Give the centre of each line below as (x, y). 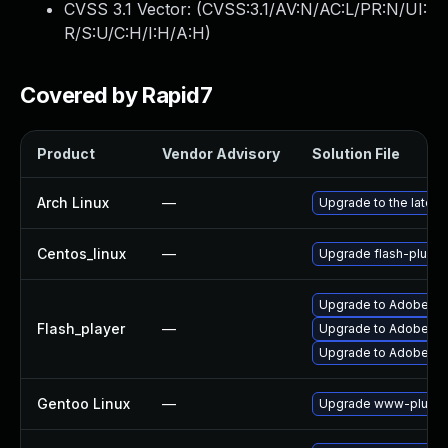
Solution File (356, 153)
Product (66, 153)
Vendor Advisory (221, 153)
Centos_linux (81, 253)
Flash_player (81, 328)
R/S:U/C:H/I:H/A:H (134, 33)
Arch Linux (73, 202)
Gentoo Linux (83, 403)
